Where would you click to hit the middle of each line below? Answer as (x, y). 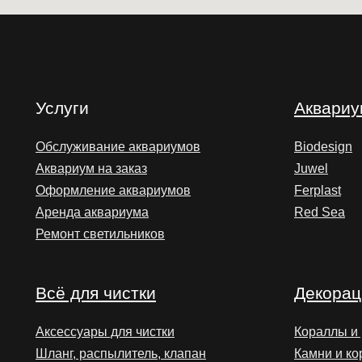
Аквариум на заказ (91, 168)
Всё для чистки (96, 293)
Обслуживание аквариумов (118, 147)
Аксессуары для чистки (105, 332)
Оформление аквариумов (113, 190)
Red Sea (320, 212)
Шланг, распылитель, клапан (121, 354)
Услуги (62, 108)
